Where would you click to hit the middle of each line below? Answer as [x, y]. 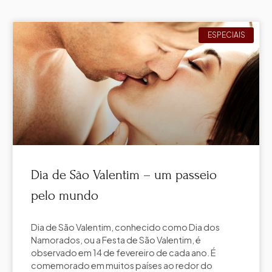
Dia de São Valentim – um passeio [124, 175]
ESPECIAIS [226, 35]
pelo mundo [65, 195]
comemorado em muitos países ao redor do [122, 265]
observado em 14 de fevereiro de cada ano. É [123, 252]
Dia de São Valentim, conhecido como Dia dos [125, 227]
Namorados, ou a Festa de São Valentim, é [116, 240]
